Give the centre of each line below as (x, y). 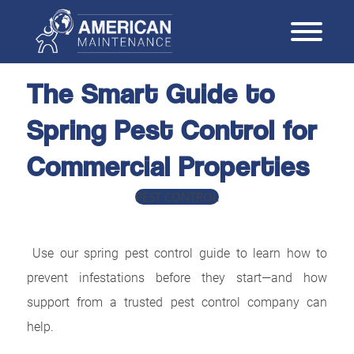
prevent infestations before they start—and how (177, 277)
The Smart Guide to (151, 94)
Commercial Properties (168, 166)
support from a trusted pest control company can (177, 301)
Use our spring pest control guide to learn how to (177, 252)
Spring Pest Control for (172, 130)
